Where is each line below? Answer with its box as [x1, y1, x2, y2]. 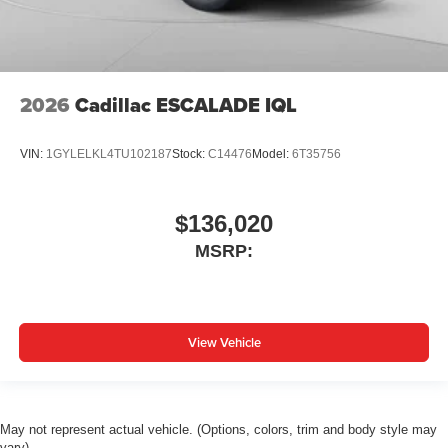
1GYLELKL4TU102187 [46, 147, 172, 162]
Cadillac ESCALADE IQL [75, 89, 297, 120]
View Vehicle [187, 333, 261, 353]
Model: [252, 147, 292, 162]
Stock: [172, 147, 208, 162]
